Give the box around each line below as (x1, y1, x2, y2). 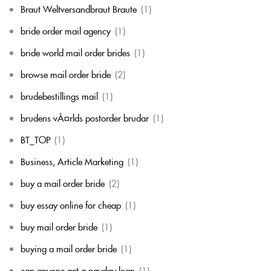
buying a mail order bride (21, 241, 117, 255)
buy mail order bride (21, 220, 97, 233)
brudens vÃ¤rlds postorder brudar (21, 111, 149, 124)
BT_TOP (21, 132, 50, 146)
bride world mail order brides (21, 45, 130, 59)
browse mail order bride (21, 67, 111, 80)
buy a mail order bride (21, 176, 105, 189)
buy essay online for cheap (21, 198, 121, 211)
